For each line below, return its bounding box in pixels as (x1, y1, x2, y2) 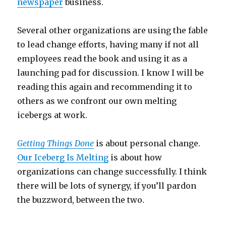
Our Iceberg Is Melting (17, 152, 109, 162)
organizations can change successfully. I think (17, 166, 207, 177)
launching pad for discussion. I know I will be (17, 68, 204, 78)
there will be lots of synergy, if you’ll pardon (17, 181, 197, 191)
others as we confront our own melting (17, 96, 177, 106)
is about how (108, 152, 162, 162)
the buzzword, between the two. (17, 195, 145, 205)
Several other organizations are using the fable (17, 25, 208, 35)
